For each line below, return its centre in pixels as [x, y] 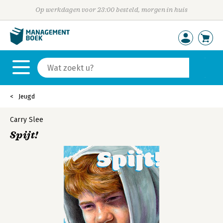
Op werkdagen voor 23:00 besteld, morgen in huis [111, 10]
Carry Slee [27, 120]
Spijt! [24, 135]
